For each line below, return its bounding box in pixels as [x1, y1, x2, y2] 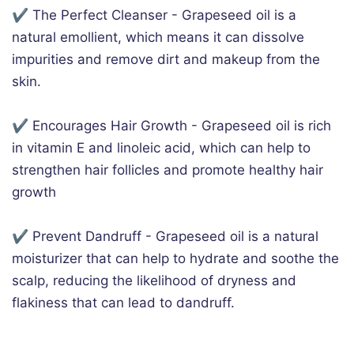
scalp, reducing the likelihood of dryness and [12, 273, 296, 289]
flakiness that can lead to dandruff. [12, 295, 235, 311]
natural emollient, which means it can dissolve [12, 29, 304, 46]
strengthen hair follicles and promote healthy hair [12, 162, 323, 179]
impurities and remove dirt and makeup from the [12, 51, 320, 68]
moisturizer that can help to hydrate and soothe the [12, 250, 339, 267]
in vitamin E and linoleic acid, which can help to [12, 140, 311, 156]
